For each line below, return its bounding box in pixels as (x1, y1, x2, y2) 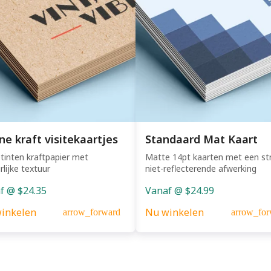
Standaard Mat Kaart (145, 131, 258, 146)
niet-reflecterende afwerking (145, 162, 256, 174)
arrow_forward (63, 206, 120, 217)
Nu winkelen (145, 205, 204, 219)
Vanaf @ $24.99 (145, 183, 214, 197)
